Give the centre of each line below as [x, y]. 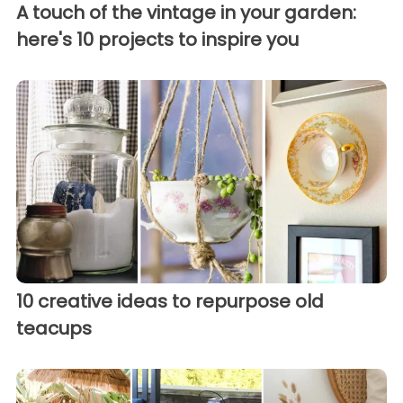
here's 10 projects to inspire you [157, 39]
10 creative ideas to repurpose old [170, 302]
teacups [54, 329]
